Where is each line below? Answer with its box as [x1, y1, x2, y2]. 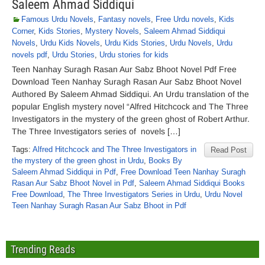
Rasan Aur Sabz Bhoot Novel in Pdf [12, 179, 134, 188]
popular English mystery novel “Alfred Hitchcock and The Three [12, 102, 248, 111]
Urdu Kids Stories [105, 38, 165, 47]
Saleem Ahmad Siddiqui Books [139, 179, 245, 188]
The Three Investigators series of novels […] [12, 127, 180, 136]
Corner [12, 27, 34, 35]
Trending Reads [11, 243, 75, 256]
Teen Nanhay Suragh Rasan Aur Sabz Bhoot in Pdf [12, 201, 186, 210]
